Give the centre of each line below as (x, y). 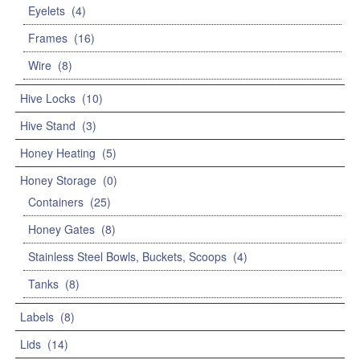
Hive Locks (48, 98)
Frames (48, 38)
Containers (56, 202)
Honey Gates (61, 229)
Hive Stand (48, 126)
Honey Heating (58, 153)
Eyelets (47, 11)
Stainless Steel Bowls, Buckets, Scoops (127, 257)
